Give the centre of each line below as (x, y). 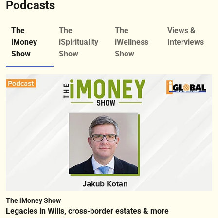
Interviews (186, 42)
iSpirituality (78, 42)
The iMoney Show (33, 200)
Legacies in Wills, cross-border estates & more (87, 211)
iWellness (132, 42)
